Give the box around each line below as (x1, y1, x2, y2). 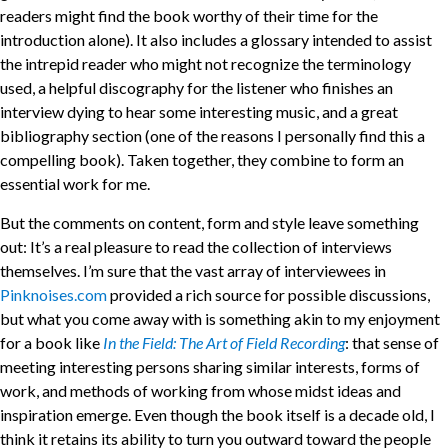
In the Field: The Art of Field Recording (103, 332, 345, 352)
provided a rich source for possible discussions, (107, 284, 430, 304)
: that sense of (345, 332, 439, 352)
